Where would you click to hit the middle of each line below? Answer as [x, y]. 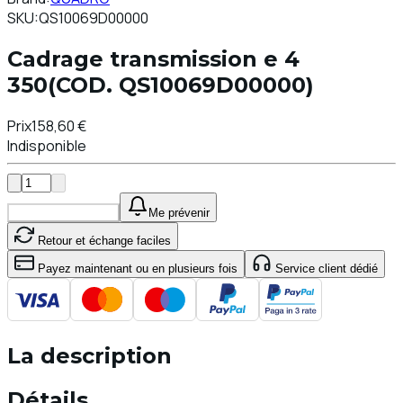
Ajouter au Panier [63, 212]
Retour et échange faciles [103, 240]
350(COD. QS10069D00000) [161, 85]
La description [90, 356]
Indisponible [47, 145]
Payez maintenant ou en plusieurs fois [136, 268]
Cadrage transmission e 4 [153, 58]
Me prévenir [179, 212]
